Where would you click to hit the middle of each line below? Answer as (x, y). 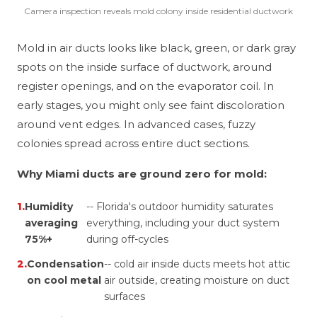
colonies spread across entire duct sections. (133, 143)
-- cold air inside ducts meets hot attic (197, 264)
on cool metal (64, 280)
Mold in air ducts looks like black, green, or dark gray (156, 48)
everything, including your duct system (183, 223)
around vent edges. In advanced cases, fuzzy (136, 124)
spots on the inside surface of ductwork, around (144, 67)
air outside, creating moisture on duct (197, 280)
